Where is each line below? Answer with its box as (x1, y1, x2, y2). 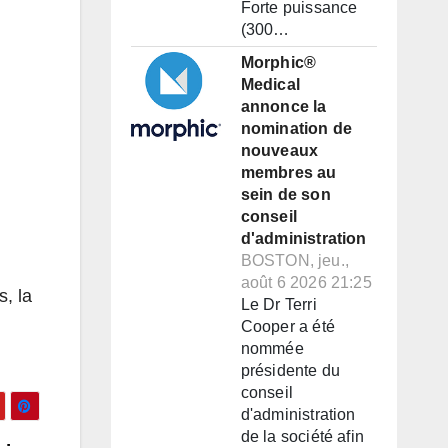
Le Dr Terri (240, 296, 317, 314)
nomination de (240, 120, 353, 138)
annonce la (240, 98, 327, 116)
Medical (240, 76, 300, 94)
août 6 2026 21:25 (240, 274, 372, 292)
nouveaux (240, 142, 319, 160)
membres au (240, 164, 337, 182)
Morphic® (240, 54, 317, 72)
